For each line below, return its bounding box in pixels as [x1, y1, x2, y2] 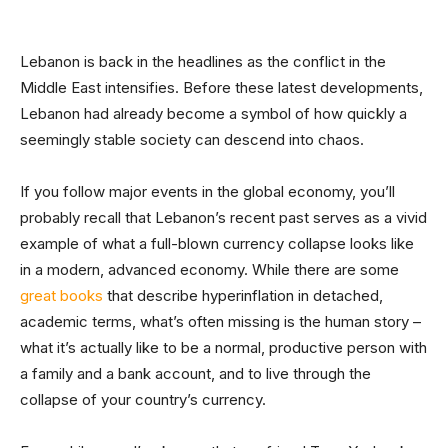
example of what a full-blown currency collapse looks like [20, 234, 414, 253]
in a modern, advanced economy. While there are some [20, 260, 399, 279]
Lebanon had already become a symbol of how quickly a [20, 104, 407, 123]
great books [20, 286, 103, 305]
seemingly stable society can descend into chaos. [20, 130, 364, 149]
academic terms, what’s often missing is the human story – [20, 312, 421, 331]
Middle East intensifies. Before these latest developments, [20, 78, 423, 97]
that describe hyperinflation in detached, [103, 286, 383, 305]
